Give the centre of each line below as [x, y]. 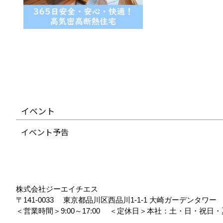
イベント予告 [45, 132]
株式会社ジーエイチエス [57, 189]
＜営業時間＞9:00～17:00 [62, 211]
